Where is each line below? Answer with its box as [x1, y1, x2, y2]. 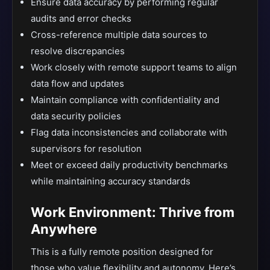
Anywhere [31, 221, 97, 237]
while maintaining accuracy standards [31, 175, 190, 187]
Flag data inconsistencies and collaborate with [31, 127, 227, 138]
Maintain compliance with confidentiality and [31, 94, 219, 105]
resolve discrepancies [31, 45, 125, 57]
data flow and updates [31, 78, 124, 89]
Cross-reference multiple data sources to [31, 29, 207, 40]
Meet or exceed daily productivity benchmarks [31, 159, 228, 171]
